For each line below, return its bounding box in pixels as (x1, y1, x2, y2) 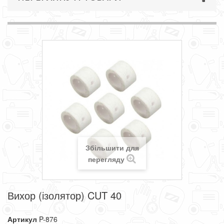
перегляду (88, 154, 124, 164)
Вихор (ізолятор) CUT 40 (7, 188, 121, 202)
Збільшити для (85, 142, 139, 152)
